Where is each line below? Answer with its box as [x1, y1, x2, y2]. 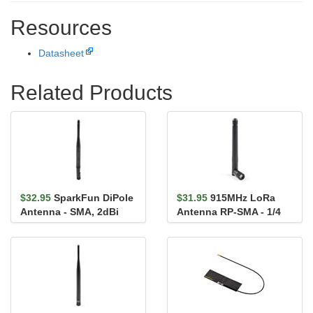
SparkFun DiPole [54, 192, 133, 203]
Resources [10, 16, 112, 39]
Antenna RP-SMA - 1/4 [177, 206, 281, 217]
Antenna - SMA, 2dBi [20, 206, 119, 217]
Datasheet [38, 48, 84, 59]
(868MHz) [20, 220, 64, 231]
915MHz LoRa [210, 192, 275, 203]
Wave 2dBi [177, 220, 226, 231]
